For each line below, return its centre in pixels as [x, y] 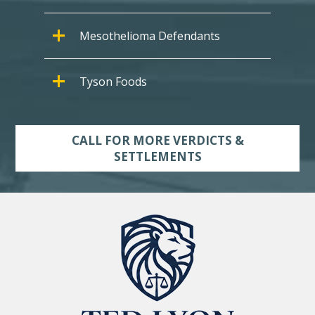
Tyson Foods [113, 82]
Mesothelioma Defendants [149, 36]
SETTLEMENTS [157, 157]
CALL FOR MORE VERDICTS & [157, 141]
